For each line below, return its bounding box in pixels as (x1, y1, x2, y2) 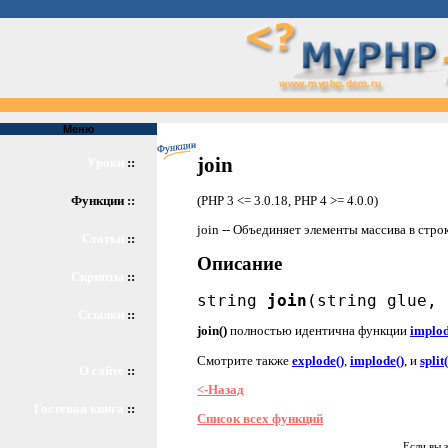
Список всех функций (197, 411, 323, 427)
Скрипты (71, 269, 124, 284)
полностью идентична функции (227, 323, 410, 339)
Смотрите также (197, 352, 292, 368)
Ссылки (78, 307, 124, 322)
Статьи (82, 231, 124, 246)
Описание (197, 253, 282, 275)
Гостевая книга (34, 401, 124, 416)
